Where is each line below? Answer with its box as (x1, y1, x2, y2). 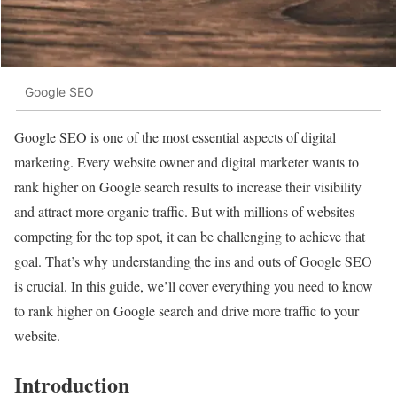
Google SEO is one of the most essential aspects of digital (14, 128, 336, 147)
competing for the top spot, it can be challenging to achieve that (14, 227, 365, 246)
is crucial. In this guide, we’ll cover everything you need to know (14, 276, 373, 296)
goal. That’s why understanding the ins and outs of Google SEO (14, 252, 372, 271)
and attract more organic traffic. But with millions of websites (14, 202, 354, 222)
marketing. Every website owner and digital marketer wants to (14, 152, 359, 172)
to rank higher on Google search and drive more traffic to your (14, 301, 359, 321)
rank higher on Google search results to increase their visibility (14, 177, 362, 197)
